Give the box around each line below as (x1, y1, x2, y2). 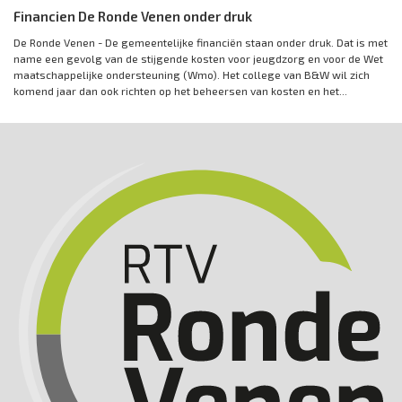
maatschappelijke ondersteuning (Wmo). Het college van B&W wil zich (13, 68, 370, 81)
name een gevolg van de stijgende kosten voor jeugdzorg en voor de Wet (13, 52, 383, 65)
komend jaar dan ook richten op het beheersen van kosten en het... (13, 84, 347, 97)
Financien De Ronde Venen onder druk (13, 8, 252, 24)
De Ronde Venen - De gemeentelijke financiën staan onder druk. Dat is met (13, 36, 388, 48)
